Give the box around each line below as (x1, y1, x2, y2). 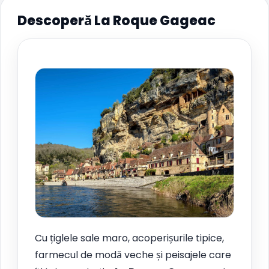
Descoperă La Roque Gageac (17, 11, 216, 30)
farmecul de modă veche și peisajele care (35, 247, 231, 262)
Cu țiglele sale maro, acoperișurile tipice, (35, 231, 224, 245)
